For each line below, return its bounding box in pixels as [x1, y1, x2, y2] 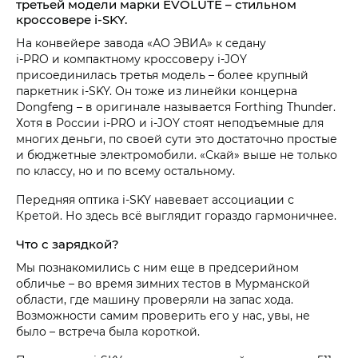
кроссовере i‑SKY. [16, 11, 127, 27]
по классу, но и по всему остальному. [16, 163, 235, 178]
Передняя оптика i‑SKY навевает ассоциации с [16, 192, 294, 207]
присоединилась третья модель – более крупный [16, 67, 308, 82]
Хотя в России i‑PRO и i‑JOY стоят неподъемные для [16, 115, 324, 130]
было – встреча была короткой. [16, 324, 200, 339]
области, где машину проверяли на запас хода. [16, 292, 293, 307]
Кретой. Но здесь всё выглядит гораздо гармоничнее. [16, 208, 336, 223]
